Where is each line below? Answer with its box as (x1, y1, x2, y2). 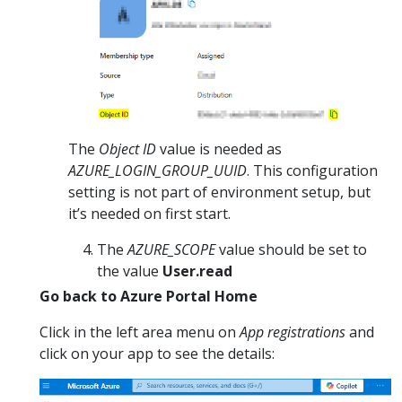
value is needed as (156, 138, 282, 159)
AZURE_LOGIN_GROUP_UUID (68, 160, 247, 180)
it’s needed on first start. (68, 203, 231, 223)
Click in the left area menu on (39, 321, 240, 342)
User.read (162, 260, 232, 281)
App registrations (240, 321, 345, 342)
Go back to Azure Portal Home (39, 285, 258, 306)
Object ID (99, 138, 156, 159)
